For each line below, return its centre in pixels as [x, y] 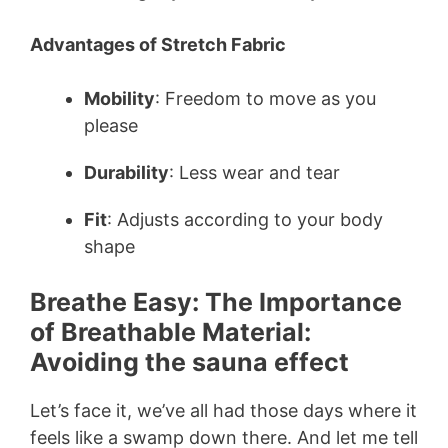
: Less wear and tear [254, 172]
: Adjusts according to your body [245, 219]
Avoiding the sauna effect [189, 361]
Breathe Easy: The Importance [216, 301]
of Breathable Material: [170, 331]
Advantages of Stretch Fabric [158, 44]
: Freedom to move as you [265, 98]
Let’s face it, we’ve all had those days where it [223, 410]
